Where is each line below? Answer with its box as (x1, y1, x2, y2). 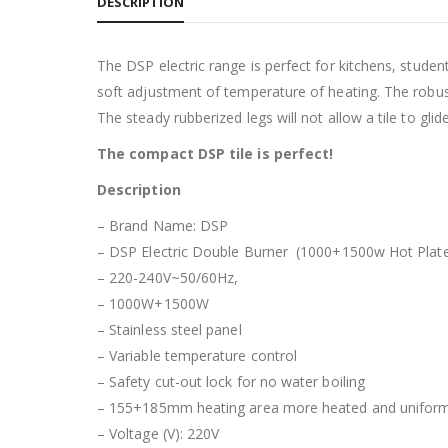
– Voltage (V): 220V (97, 423, 220, 443)
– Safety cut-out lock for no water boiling (97, 371, 365, 391)
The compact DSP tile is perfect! (97, 143, 334, 163)
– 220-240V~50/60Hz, (97, 267, 239, 287)
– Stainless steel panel (97, 319, 242, 339)
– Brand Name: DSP (97, 215, 229, 235)
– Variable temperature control (97, 345, 298, 365)
